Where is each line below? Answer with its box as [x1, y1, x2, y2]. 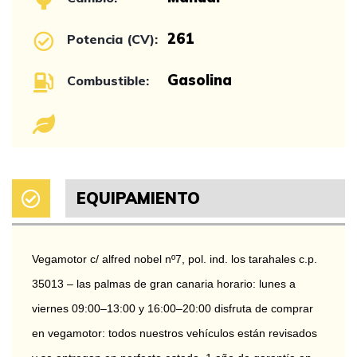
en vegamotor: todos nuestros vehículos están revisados [32, 327, 320, 339]
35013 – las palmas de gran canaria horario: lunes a [32, 277, 299, 290]
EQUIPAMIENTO [76, 188, 200, 208]
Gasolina [167, 71, 232, 89]
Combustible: [67, 73, 150, 88]
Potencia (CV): [67, 31, 159, 47]
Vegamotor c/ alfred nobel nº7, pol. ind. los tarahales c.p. [32, 253, 320, 265]
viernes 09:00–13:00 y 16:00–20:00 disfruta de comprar [32, 302, 316, 315]
